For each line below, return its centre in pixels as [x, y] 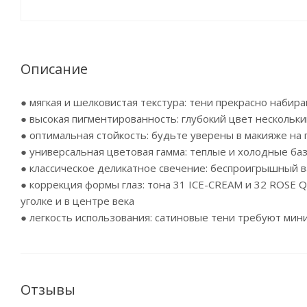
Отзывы [48, 290]
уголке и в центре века [77, 201]
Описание [54, 69]
